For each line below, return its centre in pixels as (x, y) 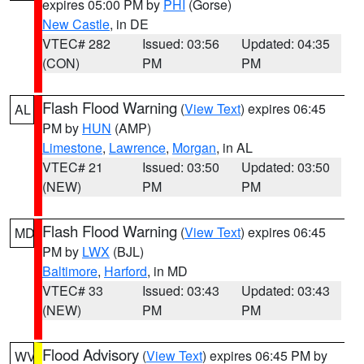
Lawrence (137, 147)
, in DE (129, 24)
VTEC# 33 (73, 290)
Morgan (194, 147)
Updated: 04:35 (286, 43)
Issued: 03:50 (180, 167)
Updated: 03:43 (286, 290)
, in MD (167, 271)
